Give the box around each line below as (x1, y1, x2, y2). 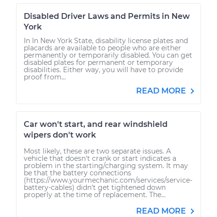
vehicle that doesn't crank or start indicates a (24, 154, 176, 163)
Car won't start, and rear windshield (24, 119, 168, 129)
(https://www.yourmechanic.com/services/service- (24, 175, 192, 185)
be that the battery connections (24, 168, 131, 177)
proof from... (24, 72, 66, 81)
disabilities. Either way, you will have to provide (24, 65, 183, 74)
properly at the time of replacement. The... (24, 190, 166, 199)
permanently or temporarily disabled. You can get (24, 50, 192, 60)
